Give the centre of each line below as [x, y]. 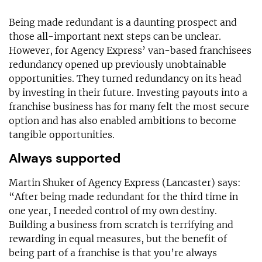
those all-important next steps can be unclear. [115, 36]
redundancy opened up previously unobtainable [118, 64]
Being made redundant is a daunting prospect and [123, 22]
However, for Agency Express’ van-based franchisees [130, 50]
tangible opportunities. [62, 134]
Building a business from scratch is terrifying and [121, 224]
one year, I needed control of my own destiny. [113, 210]
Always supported [65, 158]
